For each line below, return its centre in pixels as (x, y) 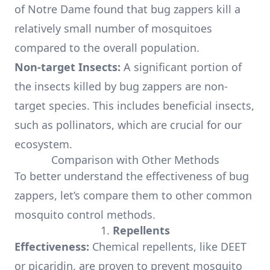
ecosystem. (43, 144)
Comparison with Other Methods (135, 160)
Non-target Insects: (67, 67)
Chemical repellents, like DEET (168, 246)
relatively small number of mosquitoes (113, 28)
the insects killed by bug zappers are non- (121, 86)
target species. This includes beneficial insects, (134, 105)
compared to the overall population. (107, 48)
